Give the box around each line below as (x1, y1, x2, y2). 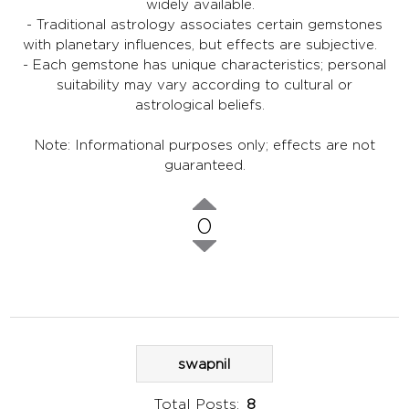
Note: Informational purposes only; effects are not (34, 137, 375, 152)
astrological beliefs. (135, 97, 274, 111)
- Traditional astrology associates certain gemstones (26, 16, 383, 31)
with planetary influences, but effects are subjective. (23, 37, 386, 51)
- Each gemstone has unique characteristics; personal (23, 57, 386, 71)
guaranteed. (163, 157, 246, 172)
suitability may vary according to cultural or (57, 77, 352, 91)
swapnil (178, 355, 231, 372)
